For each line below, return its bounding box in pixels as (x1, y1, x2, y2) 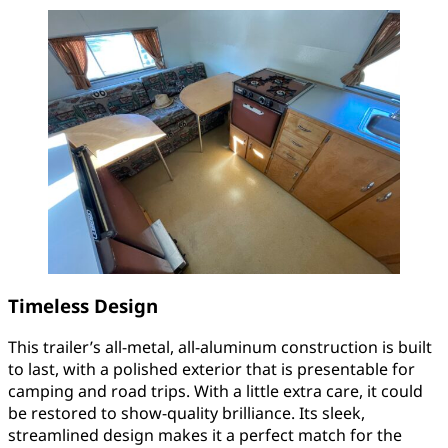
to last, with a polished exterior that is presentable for (8, 358, 415, 381)
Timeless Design (8, 292, 158, 318)
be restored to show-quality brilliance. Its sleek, (8, 402, 365, 425)
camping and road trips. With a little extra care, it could (8, 380, 423, 403)
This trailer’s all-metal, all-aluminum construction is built (8, 336, 432, 359)
